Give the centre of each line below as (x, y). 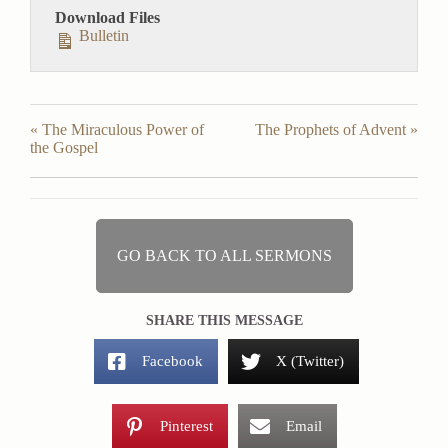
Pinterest (186, 426)
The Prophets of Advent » (336, 130)
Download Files (107, 18)
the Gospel (64, 148)
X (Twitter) (310, 361)
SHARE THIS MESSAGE (224, 321)
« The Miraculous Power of (117, 130)
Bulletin (102, 36)
